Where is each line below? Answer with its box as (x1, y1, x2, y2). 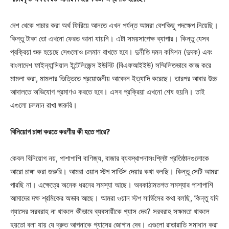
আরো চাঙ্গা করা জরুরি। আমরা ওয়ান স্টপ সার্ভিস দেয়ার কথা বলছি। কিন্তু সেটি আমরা (10, 166, 219, 176)
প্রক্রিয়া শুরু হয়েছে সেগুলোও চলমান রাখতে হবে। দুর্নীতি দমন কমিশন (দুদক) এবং (10, 47, 213, 57)
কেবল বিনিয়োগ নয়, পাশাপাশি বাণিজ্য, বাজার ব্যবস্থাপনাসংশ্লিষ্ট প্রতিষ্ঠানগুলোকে (10, 153, 209, 163)
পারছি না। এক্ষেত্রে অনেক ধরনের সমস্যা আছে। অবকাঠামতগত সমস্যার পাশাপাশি (10, 179, 213, 190)
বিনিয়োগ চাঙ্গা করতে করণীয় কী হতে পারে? (10, 126, 110, 136)
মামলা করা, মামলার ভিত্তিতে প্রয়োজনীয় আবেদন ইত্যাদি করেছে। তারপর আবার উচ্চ (10, 73, 217, 83)
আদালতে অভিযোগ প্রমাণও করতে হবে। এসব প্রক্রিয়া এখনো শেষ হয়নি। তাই (10, 86, 205, 97)
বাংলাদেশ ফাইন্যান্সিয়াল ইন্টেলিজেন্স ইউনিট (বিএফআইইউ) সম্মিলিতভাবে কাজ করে (10, 60, 211, 70)
